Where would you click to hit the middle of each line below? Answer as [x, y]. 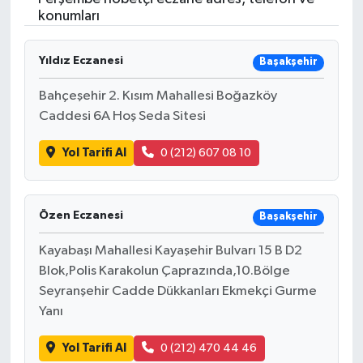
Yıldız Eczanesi [81, 60]
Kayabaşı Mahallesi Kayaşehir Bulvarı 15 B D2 [170, 250]
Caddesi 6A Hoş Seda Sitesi [122, 116]
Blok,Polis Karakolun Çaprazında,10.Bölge [164, 271]
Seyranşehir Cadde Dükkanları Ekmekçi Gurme [177, 291]
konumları [68, 16]
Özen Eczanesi [81, 216]
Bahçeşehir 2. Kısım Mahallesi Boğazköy [158, 96]
